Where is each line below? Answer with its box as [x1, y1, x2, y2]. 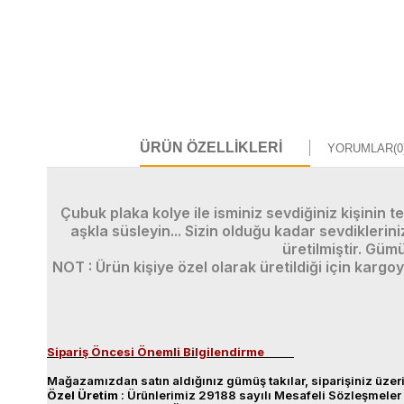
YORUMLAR [327, 142, 393, 155]
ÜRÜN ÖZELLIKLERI [140, 140, 282, 155]
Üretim [78, 388, 118, 402]
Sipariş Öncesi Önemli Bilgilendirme [47, 344, 264, 359]
